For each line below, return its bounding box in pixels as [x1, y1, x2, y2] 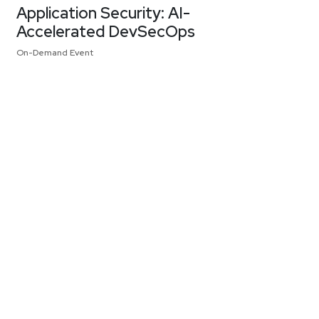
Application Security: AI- [16, 2, 190, 23]
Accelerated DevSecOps [16, 21, 195, 42]
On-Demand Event [16, 46, 93, 58]
